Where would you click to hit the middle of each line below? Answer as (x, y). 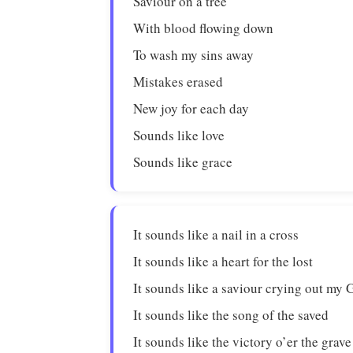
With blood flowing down (204, 28)
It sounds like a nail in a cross (216, 234)
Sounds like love (179, 135)
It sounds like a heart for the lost (223, 261)
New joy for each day (191, 108)
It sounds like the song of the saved (231, 315)
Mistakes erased (178, 82)
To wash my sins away (194, 55)
